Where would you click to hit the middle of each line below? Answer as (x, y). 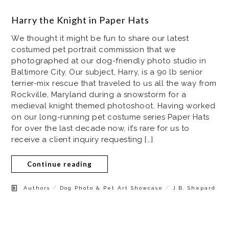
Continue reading (60, 164)
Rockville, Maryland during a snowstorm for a (99, 94)
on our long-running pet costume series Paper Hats (110, 117)
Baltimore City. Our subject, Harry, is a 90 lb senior (107, 72)
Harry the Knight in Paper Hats (81, 20)
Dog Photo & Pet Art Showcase (112, 188)
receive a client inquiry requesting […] (82, 139)
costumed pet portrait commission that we (94, 49)
